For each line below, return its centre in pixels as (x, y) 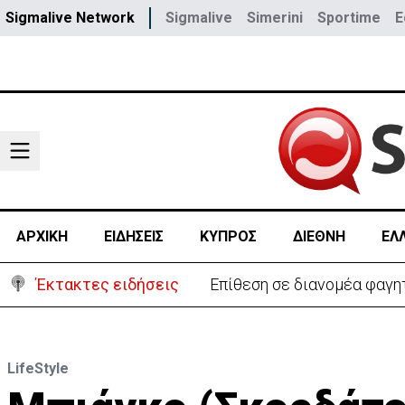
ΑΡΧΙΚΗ (42, 236)
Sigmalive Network (70, 18)
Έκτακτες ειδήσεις (108, 284)
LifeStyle (38, 368)
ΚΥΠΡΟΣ (228, 236)
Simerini (275, 18)
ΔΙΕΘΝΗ (319, 236)
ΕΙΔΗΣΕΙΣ (133, 236)
